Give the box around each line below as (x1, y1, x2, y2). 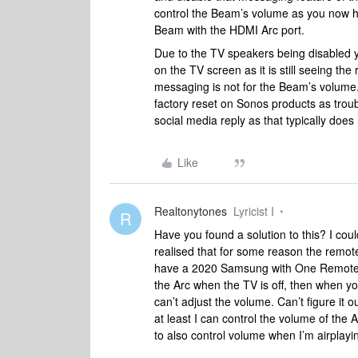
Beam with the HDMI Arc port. (154, 22, 304, 38)
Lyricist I (233, 203, 274, 219)
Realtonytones (154, 203, 227, 219)
